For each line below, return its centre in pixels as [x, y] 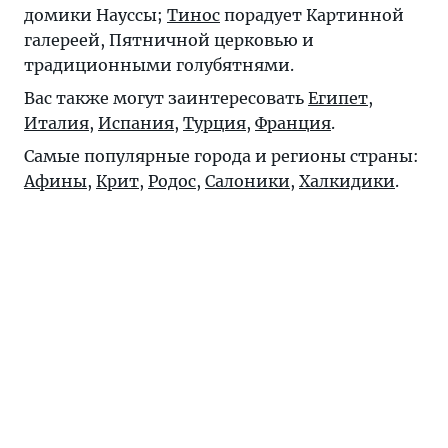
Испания [136, 123]
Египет [338, 98]
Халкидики [347, 181]
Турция [214, 123]
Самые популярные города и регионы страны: [221, 156]
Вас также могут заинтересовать [166, 98]
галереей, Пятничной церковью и [169, 40]
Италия [56, 123]
